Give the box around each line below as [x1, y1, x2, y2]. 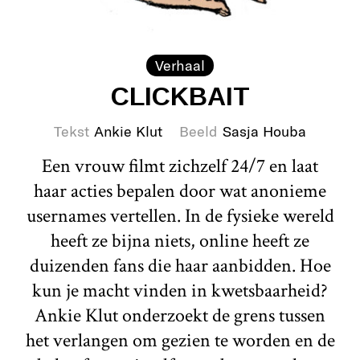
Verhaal [155, 55, 205, 74]
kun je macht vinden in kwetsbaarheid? [32, 277, 328, 303]
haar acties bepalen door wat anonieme [34, 178, 326, 203]
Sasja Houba [223, 121, 306, 140]
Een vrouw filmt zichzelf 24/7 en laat [42, 153, 318, 178]
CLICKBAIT [110, 81, 250, 111]
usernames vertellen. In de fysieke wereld [26, 202, 334, 228]
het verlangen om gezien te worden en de [25, 327, 335, 353]
